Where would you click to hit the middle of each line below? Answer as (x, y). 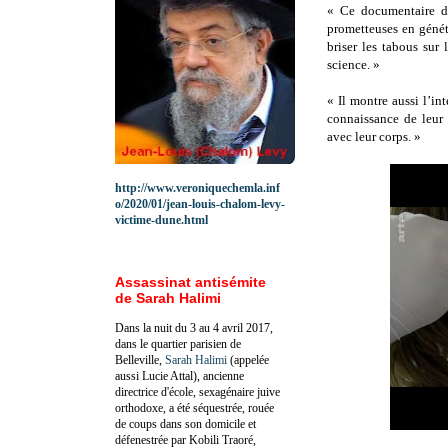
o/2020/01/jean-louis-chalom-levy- (200, 203)
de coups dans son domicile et (185, 423)
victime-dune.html (161, 219)
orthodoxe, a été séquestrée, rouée (194, 407)
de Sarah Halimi (168, 297)
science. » (353, 65)
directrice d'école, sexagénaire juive (197, 391)
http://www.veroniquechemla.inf (197, 187)
